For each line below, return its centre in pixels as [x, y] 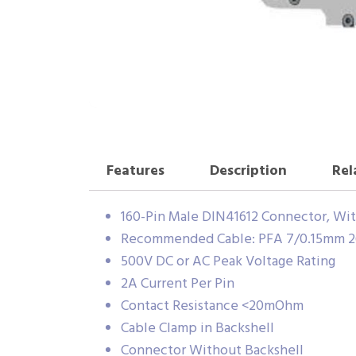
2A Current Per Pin [178, 284]
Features [135, 172]
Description [248, 172]
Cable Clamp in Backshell [197, 328]
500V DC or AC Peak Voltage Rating [228, 261]
